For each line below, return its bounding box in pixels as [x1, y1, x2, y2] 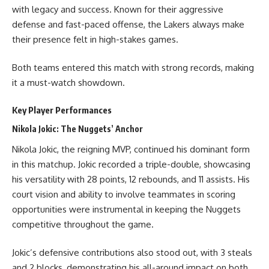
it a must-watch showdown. [12, 77, 125, 88]
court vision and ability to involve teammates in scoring [12, 188, 235, 200]
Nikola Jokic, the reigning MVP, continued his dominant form [12, 143, 250, 155]
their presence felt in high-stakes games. [12, 33, 178, 45]
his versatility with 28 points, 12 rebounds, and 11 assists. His [12, 173, 250, 185]
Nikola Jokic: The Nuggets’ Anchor [12, 124, 143, 134]
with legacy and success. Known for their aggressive [12, 3, 223, 15]
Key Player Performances [12, 104, 112, 115]
